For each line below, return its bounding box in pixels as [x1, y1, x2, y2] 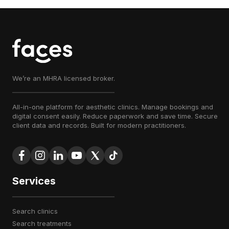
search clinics [16, 207, 58, 215]
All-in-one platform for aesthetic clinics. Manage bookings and [12, 103, 213, 111]
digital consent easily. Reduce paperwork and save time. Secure [12, 112, 218, 120]
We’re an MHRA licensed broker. [12, 74, 115, 82]
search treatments [16, 219, 72, 227]
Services [12, 175, 56, 187]
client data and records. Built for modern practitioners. [12, 121, 186, 129]
